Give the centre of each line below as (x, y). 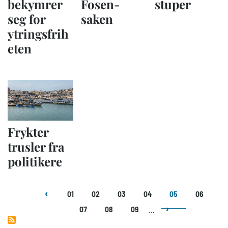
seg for (26, 19)
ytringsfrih (38, 33)
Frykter (28, 132)
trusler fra (36, 146)
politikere (35, 161)
